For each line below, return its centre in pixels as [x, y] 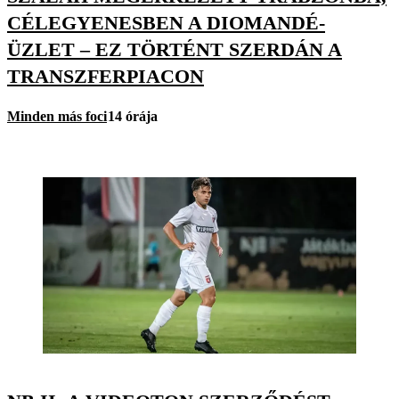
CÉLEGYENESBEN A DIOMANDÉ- [166, 22]
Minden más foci [57, 117]
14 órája [133, 117]
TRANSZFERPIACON [106, 76]
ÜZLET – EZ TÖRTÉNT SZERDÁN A [175, 49]
